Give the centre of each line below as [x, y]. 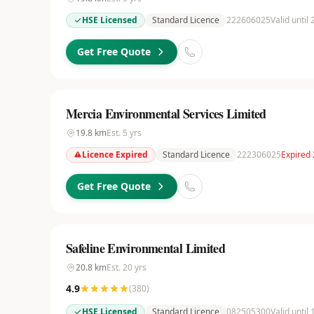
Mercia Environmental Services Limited [166, 114]
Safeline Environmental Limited [146, 248]
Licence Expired [115, 155]
